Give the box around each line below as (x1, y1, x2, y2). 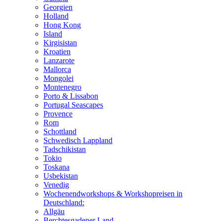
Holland (43, 11, 69, 20)
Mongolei (43, 74, 74, 82)
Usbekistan (43, 171, 78, 180)
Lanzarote (43, 56, 74, 65)
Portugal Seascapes (43, 100, 103, 109)
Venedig (43, 180, 69, 189)
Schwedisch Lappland (43, 136, 112, 145)
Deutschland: (43, 198, 84, 207)
